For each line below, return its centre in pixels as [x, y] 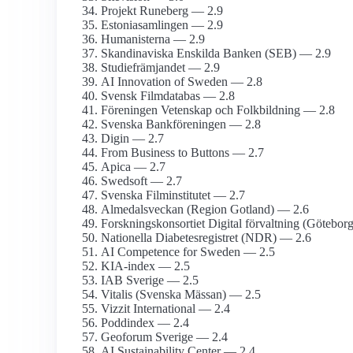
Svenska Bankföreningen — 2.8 [181, 124]
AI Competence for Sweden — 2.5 [188, 252]
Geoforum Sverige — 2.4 [164, 337]
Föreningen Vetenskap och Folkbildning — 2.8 [218, 110]
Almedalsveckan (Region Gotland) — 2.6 [205, 210]
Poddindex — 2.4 [145, 323]
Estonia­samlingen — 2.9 [162, 25]
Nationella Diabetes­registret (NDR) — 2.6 [206, 238]
